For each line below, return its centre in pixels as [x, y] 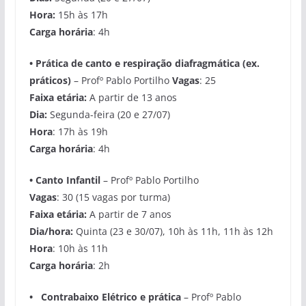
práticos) [51, 80]
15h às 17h [81, 14]
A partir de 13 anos [133, 97]
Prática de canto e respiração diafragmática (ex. [147, 63]
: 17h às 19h [80, 131]
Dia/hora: [52, 231]
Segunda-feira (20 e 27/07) [110, 114]
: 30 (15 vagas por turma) [113, 197]
